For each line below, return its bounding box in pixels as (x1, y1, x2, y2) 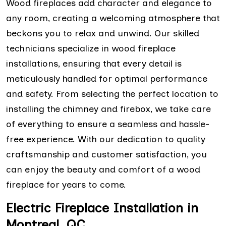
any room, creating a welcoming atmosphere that (6, 12, 220, 24)
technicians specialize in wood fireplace (6, 42, 176, 54)
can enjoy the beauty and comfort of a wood (6, 163, 200, 175)
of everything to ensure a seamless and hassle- (6, 118, 209, 130)
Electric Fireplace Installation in (6, 199, 198, 216)
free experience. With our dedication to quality (6, 133, 205, 145)
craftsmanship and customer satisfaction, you (6, 148, 207, 160)
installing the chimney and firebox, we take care (6, 103, 211, 115)
